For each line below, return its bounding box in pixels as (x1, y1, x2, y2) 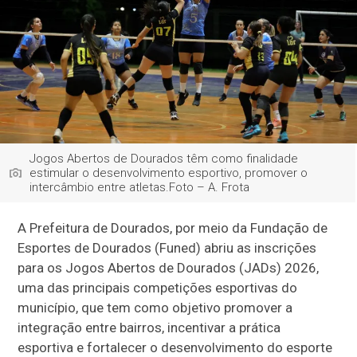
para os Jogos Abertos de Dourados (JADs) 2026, (18, 259, 320, 276)
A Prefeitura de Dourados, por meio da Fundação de (18, 219, 328, 236)
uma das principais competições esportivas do (18, 279, 298, 296)
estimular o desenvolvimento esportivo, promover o (29, 165, 308, 180)
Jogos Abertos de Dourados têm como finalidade (29, 151, 299, 166)
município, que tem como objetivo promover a (18, 299, 293, 316)
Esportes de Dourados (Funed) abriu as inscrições (18, 239, 317, 256)
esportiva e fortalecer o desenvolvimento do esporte (18, 339, 333, 355)
